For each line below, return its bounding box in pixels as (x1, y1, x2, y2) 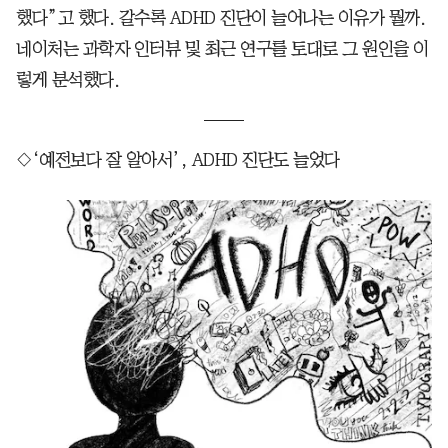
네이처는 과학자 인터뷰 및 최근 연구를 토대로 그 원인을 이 (16, 39, 429, 58)
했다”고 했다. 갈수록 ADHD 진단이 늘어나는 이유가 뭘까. (16, 8, 425, 27)
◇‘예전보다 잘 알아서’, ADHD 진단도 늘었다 (16, 150, 340, 169)
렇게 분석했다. (16, 70, 119, 89)
